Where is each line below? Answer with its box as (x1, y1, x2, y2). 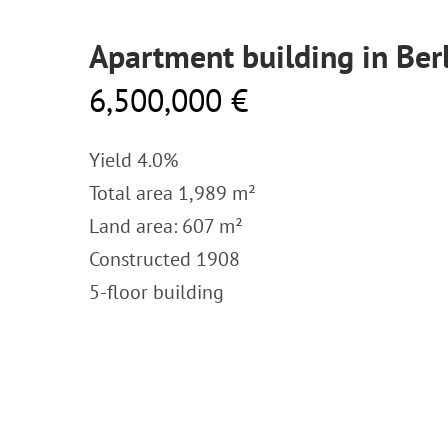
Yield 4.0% (89, 147, 178, 173)
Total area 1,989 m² (89, 180, 256, 206)
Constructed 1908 (89, 246, 240, 272)
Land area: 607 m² (89, 213, 243, 239)
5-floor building (89, 279, 224, 305)
